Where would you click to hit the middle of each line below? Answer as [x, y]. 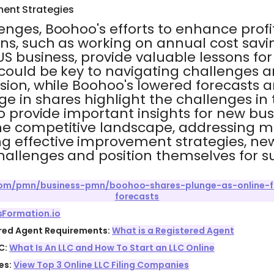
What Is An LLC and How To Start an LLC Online [112, 248]
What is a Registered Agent [173, 231]
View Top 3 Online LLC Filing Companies [101, 265]
